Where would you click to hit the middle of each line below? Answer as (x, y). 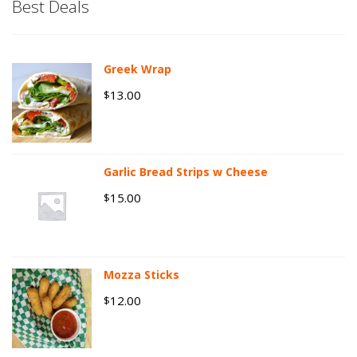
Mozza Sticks (141, 275)
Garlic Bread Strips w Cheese (186, 172)
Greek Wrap (137, 69)
